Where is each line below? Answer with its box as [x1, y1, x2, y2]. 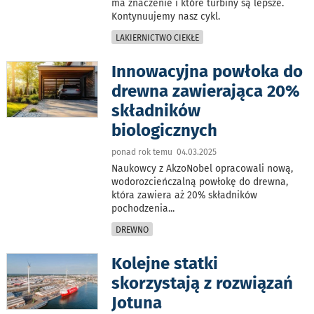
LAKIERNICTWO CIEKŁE [116, 32, 200, 43]
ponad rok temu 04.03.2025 [111, 146, 217, 157]
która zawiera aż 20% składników [111, 189, 258, 201]
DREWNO [116, 224, 149, 235]
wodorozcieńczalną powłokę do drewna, [111, 175, 289, 188]
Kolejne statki [111, 253, 219, 273]
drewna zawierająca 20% [111, 81, 301, 101]
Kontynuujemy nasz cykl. [111, 10, 224, 22]
